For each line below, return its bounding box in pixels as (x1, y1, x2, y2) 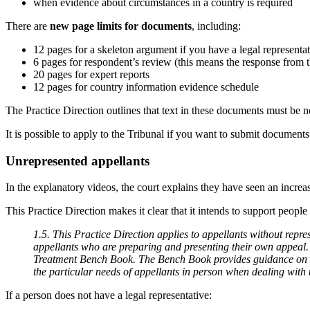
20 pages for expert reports (33, 69, 149, 80)
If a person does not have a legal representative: (6, 289, 212, 302)
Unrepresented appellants (6, 153, 149, 168)
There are (6, 20, 50, 32)
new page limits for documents (50, 20, 192, 32)
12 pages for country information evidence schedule (33, 81, 259, 93)
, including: (192, 20, 241, 32)
